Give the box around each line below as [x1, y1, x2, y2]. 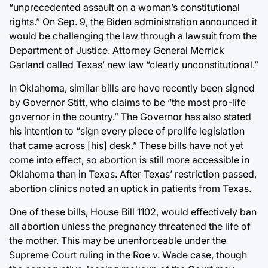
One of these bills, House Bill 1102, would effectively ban [9, 205, 257, 218]
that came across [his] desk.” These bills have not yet [9, 139, 243, 151]
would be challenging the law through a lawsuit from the [9, 29, 257, 42]
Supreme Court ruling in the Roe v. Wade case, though [9, 248, 247, 261]
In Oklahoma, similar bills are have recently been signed [9, 81, 255, 94]
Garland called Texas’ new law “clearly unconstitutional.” [9, 58, 258, 71]
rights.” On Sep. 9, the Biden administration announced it [9, 15, 257, 28]
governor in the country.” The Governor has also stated [9, 110, 251, 123]
